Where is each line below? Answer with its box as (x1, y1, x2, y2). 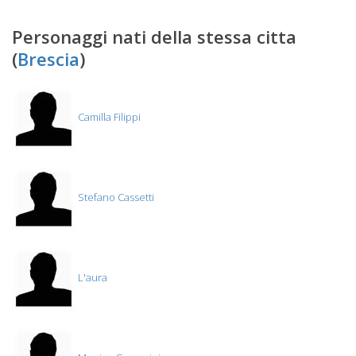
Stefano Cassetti (75, 190, 154, 205)
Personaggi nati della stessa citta (12, 24, 296, 48)
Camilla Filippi (75, 110, 141, 125)
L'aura (75, 270, 107, 285)
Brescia (17, 46, 79, 71)
